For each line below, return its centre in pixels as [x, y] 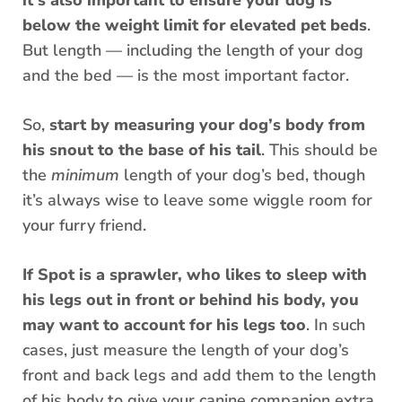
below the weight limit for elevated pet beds [195, 26]
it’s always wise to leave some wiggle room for [197, 201]
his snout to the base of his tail [142, 150]
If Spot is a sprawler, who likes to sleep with [195, 275]
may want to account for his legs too [164, 325]
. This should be [319, 150]
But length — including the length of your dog [193, 51]
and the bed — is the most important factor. [188, 76]
